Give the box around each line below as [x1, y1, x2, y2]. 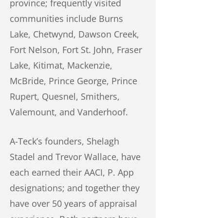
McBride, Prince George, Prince [10, 75, 137, 87]
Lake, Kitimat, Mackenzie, [10, 59, 112, 71]
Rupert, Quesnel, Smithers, [10, 91, 120, 102]
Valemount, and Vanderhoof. [10, 106, 128, 118]
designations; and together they [10, 182, 140, 194]
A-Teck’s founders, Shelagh [10, 135, 119, 147]
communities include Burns [10, 13, 123, 24]
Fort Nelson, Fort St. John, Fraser [10, 44, 142, 55]
